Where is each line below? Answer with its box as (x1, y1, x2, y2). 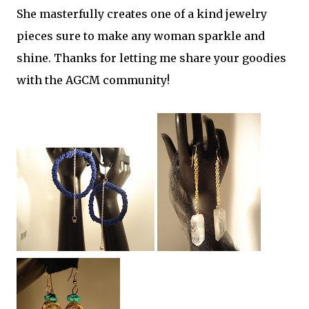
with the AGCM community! (17, 73, 170, 87)
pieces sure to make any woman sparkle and (17, 29, 265, 43)
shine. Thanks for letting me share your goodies (17, 51, 286, 65)
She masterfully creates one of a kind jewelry (17, 7, 267, 21)
